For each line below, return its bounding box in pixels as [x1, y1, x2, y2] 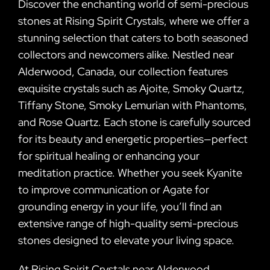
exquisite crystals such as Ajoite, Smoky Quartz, [18, 81, 245, 95]
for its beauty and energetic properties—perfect [18, 131, 248, 146]
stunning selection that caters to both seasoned [18, 30, 248, 45]
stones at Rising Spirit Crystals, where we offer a [18, 13, 249, 28]
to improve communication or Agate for [18, 182, 209, 196]
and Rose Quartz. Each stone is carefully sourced [18, 115, 251, 129]
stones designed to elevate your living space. [18, 233, 234, 247]
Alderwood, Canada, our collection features [18, 64, 228, 78]
